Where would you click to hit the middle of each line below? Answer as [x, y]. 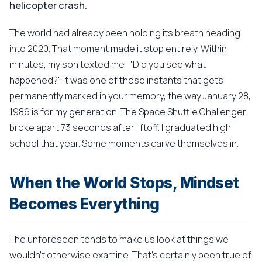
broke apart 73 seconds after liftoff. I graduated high [120, 127]
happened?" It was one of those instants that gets [116, 80]
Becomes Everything [85, 204]
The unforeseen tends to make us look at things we [119, 239]
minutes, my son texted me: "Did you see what [108, 64]
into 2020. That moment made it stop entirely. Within [118, 49]
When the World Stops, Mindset [124, 183]
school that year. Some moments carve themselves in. [124, 143]
